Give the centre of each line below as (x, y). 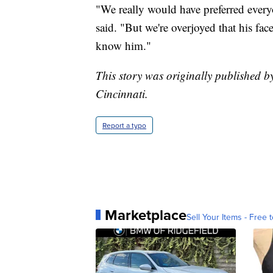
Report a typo (124, 125)
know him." (123, 45)
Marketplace (146, 214)
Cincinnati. (122, 93)
